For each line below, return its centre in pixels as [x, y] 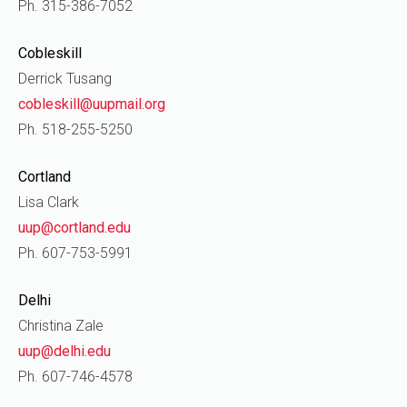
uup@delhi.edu [65, 351]
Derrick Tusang [65, 79]
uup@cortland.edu [74, 228]
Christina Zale [61, 326]
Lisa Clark [49, 202]
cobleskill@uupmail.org [92, 104]
